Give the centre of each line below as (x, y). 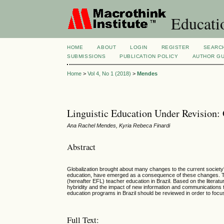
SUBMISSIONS (86, 56)
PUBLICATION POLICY (149, 56)
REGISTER (175, 47)
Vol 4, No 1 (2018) (109, 74)
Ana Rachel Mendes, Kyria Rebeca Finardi (119, 126)
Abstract (81, 146)
